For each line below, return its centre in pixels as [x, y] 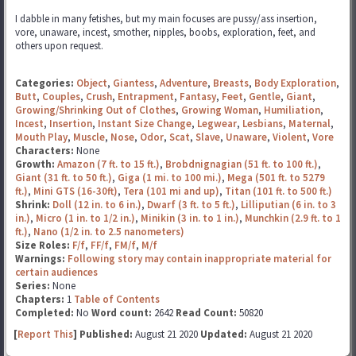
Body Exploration [295, 83]
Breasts [231, 83]
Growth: [36, 164]
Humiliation [292, 110]
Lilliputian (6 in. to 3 [288, 205]
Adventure [184, 83]
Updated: [224, 334]
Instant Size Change [145, 124]
